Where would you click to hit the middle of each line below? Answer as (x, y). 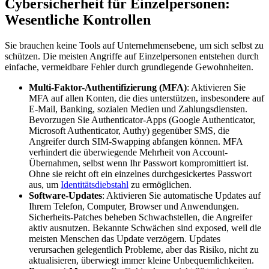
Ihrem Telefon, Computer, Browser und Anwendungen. (134, 206)
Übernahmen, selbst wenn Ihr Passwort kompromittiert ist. (139, 163)
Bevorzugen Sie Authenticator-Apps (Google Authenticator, (142, 119)
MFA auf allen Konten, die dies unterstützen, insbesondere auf (147, 98)
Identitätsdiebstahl (95, 184)
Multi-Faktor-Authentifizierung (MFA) (108, 87)
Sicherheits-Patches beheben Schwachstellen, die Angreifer (141, 217)
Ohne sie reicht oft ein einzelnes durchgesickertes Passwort (140, 174)
